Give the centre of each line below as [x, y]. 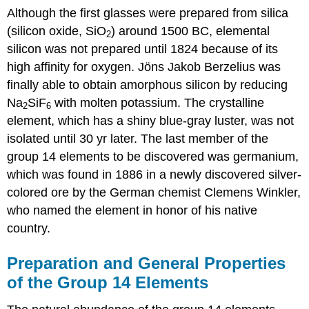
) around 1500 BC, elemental [191, 31]
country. [29, 228]
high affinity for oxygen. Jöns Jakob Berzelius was [144, 67]
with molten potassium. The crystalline [158, 102]
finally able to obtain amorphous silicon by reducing [148, 84]
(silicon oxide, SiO [57, 31]
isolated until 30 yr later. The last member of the [138, 138]
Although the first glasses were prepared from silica [148, 13]
